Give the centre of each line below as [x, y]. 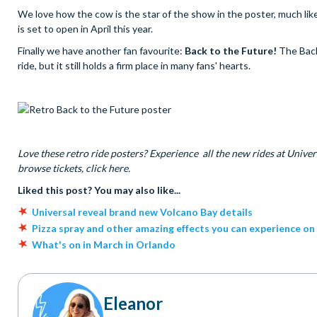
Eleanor [133, 304]
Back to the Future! [231, 51]
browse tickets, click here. [75, 168]
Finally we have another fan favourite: [101, 51]
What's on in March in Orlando [104, 245]
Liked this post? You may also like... [99, 190]
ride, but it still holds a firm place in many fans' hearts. [135, 66]
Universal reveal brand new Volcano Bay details [142, 212]
